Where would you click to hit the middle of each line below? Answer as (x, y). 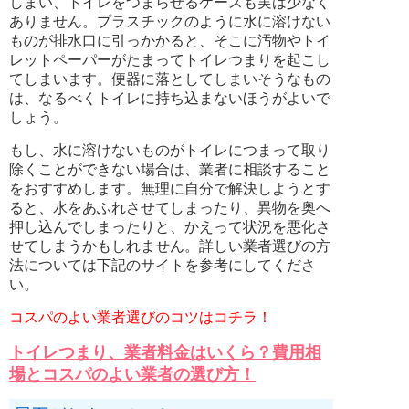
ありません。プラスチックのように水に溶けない (170, 22)
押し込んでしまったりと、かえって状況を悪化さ (170, 227)
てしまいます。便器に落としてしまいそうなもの (170, 79)
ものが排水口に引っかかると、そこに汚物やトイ (170, 41)
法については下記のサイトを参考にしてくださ (163, 266)
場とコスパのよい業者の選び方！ (132, 375)
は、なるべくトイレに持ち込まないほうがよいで (170, 99)
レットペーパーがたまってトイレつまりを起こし (170, 60)
